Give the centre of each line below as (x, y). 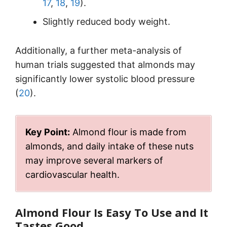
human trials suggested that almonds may (105, 65)
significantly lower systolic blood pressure (105, 79)
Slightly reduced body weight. (106, 22)
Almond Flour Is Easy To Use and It (112, 212)
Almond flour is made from (128, 132)
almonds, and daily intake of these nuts (109, 146)
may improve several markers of (94, 160)
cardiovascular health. (72, 174)
